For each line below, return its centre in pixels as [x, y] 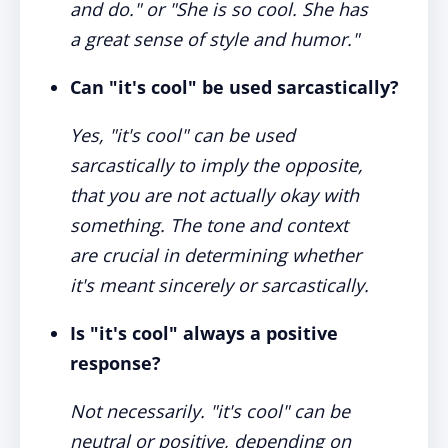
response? [115, 363]
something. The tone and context [209, 225]
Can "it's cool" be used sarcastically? [234, 87]
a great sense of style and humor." [214, 39]
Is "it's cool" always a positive [204, 333]
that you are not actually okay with [214, 195]
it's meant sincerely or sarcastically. [219, 285]
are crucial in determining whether [215, 255]
